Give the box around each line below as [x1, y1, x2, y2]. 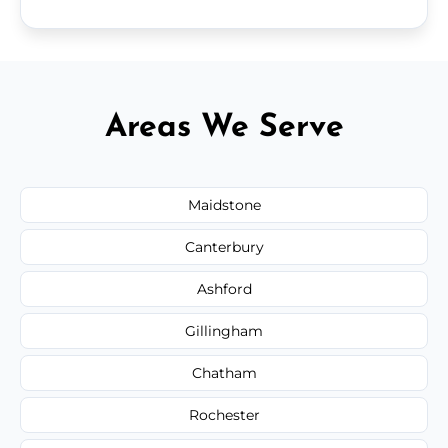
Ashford [196, 279, 252, 298]
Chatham [191, 363, 257, 382]
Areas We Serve [104, 111, 344, 144]
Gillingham [185, 321, 263, 340]
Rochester [188, 405, 260, 424]
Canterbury [184, 237, 264, 256]
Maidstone [187, 195, 261, 214]
